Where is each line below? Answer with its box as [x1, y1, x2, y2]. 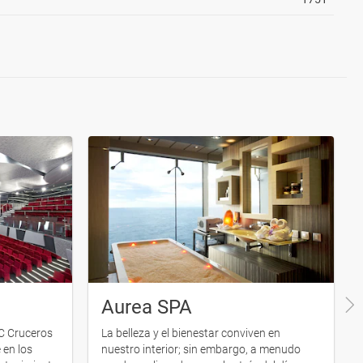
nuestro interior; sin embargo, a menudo [101, 342, 301, 356]
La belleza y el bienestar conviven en [101, 326, 280, 340]
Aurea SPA [101, 295, 192, 318]
